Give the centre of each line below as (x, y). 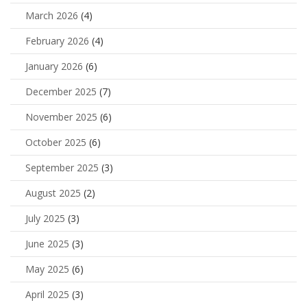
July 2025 (45, 219)
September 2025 (62, 168)
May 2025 (47, 269)
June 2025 (47, 244)
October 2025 (56, 143)
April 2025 (47, 295)
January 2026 (54, 66)
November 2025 (61, 117)
